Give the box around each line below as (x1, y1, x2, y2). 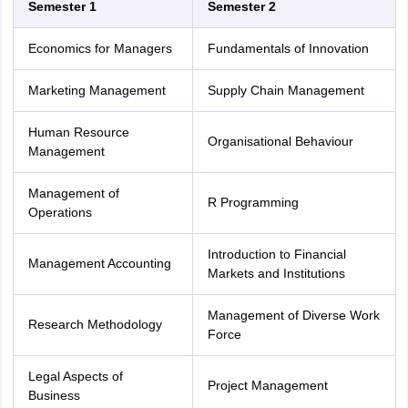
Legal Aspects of (27, 369, 123, 383)
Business (27, 388, 80, 403)
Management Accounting (27, 256, 171, 270)
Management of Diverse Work (207, 308, 380, 322)
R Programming (207, 195, 299, 209)
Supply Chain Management (207, 83, 364, 97)
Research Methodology (27, 317, 162, 331)
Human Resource (27, 125, 129, 139)
